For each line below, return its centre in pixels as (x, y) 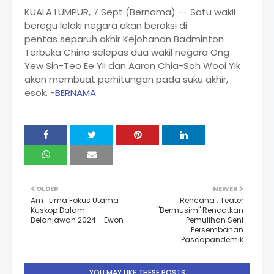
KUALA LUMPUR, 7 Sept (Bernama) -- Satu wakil (130, 12)
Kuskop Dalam (58, 210)
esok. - (40, 93)
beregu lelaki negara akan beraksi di (106, 26)
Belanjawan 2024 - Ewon (77, 220)
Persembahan (217, 230)
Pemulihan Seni (215, 220)
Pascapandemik (212, 240)
